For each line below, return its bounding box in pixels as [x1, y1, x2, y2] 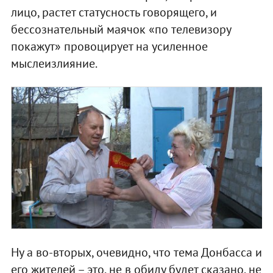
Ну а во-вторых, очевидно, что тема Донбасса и [10, 244, 262, 261]
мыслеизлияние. [10, 55, 97, 72]
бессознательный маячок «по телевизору [10, 21, 231, 38]
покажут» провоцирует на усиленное [10, 38, 208, 55]
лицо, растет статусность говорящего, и [10, 4, 217, 21]
